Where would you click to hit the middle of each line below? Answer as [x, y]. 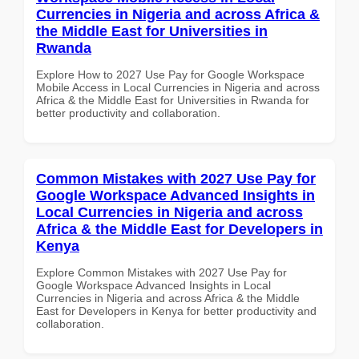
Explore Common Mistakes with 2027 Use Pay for [161, 272]
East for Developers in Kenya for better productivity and [176, 311]
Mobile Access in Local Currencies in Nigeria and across [178, 87]
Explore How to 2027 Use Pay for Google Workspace [170, 74]
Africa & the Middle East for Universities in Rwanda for [173, 100]
